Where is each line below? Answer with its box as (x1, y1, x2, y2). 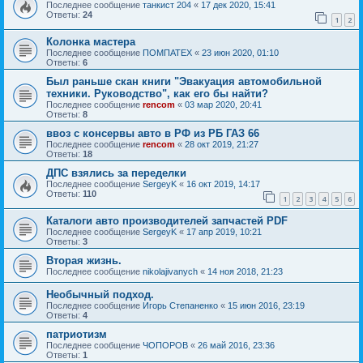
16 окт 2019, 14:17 (186, 178, 260, 189)
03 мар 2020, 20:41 (185, 99, 262, 109)
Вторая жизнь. (46, 254, 122, 267)
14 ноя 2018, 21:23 (207, 266, 283, 276)
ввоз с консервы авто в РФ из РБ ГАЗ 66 (46, 126, 259, 139)
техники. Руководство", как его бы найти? (46, 87, 268, 100)
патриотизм (46, 327, 107, 340)
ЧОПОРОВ (143, 340, 188, 350)
